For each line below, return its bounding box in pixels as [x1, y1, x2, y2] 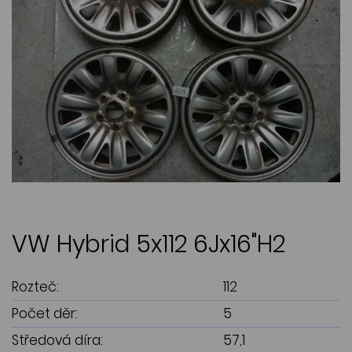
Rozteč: [12, 277, 59, 297]
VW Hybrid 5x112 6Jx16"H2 [12, 228, 285, 262]
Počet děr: [12, 304, 78, 324]
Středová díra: [12, 331, 103, 350]
